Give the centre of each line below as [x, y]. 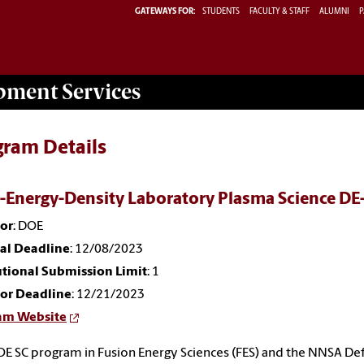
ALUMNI [334, 11]
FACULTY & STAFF [279, 11]
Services [99, 91]
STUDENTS [222, 11]
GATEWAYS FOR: [165, 11]
